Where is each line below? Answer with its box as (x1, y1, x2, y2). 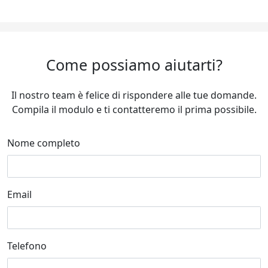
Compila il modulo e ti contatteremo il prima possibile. (11, 103, 257, 117)
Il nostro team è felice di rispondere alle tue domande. (11, 89, 257, 102)
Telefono (7, 239, 47, 253)
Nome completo (7, 136, 80, 150)
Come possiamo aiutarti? (45, 54, 223, 75)
